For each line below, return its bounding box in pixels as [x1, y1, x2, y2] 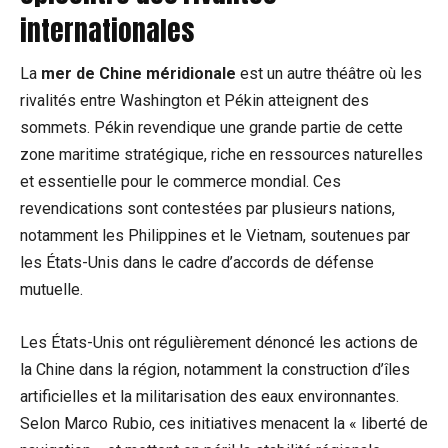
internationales [20, 10, 194, 52]
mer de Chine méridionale [41, 64, 236, 84]
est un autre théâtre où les [236, 64, 422, 84]
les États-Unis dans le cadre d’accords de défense [20, 253, 374, 273]
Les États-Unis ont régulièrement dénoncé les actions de [20, 333, 418, 353]
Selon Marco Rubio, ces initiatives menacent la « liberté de [20, 414, 428, 434]
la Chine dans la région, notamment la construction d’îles [20, 360, 410, 380]
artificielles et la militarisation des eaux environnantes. [20, 387, 399, 407]
